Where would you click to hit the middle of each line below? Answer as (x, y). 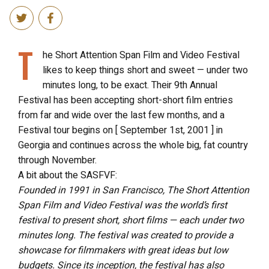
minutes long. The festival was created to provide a (126, 235)
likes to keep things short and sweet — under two (145, 70)
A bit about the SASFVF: (68, 175)
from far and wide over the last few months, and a (121, 115)
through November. (57, 160)
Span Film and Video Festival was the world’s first (122, 205)
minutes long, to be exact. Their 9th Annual (130, 85)
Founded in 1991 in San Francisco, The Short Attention (134, 190)
